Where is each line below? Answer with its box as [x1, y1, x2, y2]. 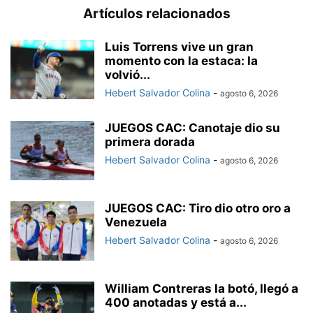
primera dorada [105, 135, 195, 150]
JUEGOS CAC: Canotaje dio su [105, 121, 280, 136]
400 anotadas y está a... [105, 296, 247, 310]
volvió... [105, 68, 150, 82]
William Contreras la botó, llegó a [105, 282, 298, 296]
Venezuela [105, 215, 167, 230]
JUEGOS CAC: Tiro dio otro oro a [105, 201, 291, 216]
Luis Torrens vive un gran [105, 40, 254, 54]
